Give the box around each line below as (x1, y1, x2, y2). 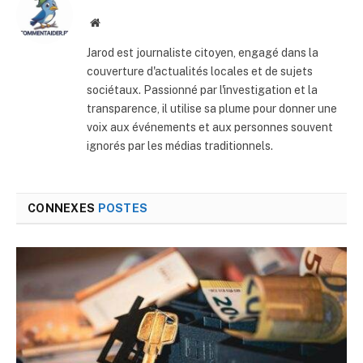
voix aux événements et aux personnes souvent (87, 121, 333, 134)
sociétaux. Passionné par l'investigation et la (87, 83, 318, 96)
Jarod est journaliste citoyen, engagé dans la (87, 46, 318, 59)
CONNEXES (28, 202, 98, 215)
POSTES (97, 202, 148, 215)
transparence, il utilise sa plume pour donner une (87, 102, 337, 115)
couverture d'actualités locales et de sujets (87, 65, 313, 78)
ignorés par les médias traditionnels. (87, 139, 273, 152)
